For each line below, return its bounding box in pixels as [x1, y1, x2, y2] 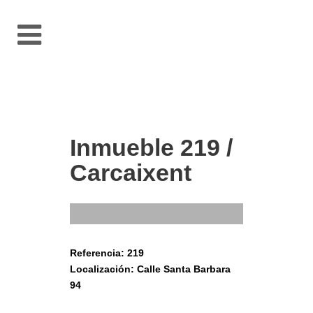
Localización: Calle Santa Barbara [70, 263, 231, 275]
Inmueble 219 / [70, 134, 233, 161]
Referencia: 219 [70, 247, 144, 259]
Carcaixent [70, 159, 191, 186]
